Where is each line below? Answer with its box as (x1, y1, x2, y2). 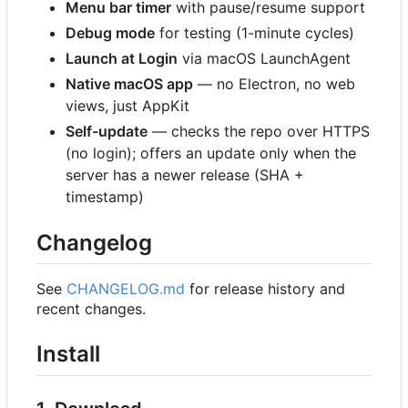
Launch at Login (66, 49, 178, 68)
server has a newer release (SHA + (66, 166, 304, 185)
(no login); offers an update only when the (66, 144, 356, 163)
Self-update (66, 122, 148, 141)
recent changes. (36, 300, 146, 319)
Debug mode (66, 24, 155, 43)
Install (36, 341, 100, 368)
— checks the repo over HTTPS (148, 122, 370, 141)
